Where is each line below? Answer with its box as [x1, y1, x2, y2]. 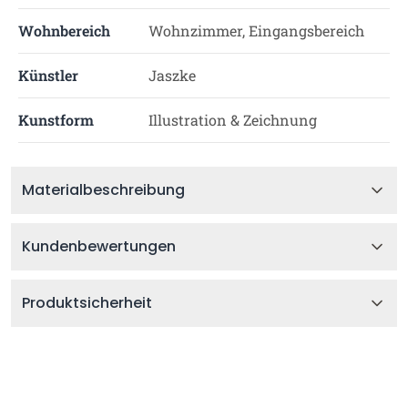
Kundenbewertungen [22, 236, 176, 257]
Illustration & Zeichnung [148, 110, 317, 129]
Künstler [18, 66, 78, 85]
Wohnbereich [18, 21, 110, 40]
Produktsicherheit [22, 292, 152, 313]
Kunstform [18, 110, 94, 129]
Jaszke [148, 66, 196, 85]
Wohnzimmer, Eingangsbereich [148, 21, 364, 40]
